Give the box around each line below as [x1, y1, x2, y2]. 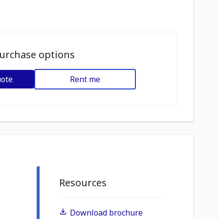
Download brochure [70, 207, 143, 218]
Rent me [69, 74, 100, 85]
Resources [59, 176, 107, 189]
